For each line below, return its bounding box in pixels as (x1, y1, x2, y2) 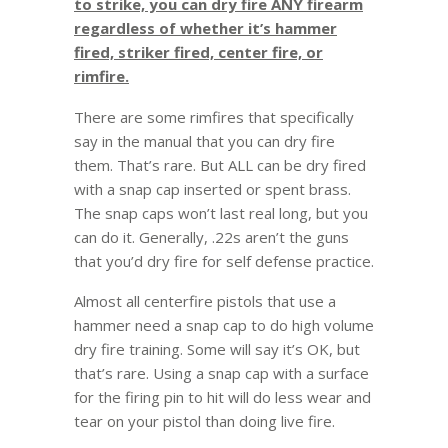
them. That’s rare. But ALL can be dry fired (74, 154, 366, 175)
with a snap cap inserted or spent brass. (74, 178, 351, 199)
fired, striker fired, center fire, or (74, 42, 323, 63)
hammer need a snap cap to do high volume (74, 315, 374, 336)
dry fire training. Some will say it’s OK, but (74, 339, 360, 360)
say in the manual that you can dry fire (74, 130, 335, 151)
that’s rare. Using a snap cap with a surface (74, 363, 369, 384)
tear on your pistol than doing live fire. (74, 411, 335, 432)
